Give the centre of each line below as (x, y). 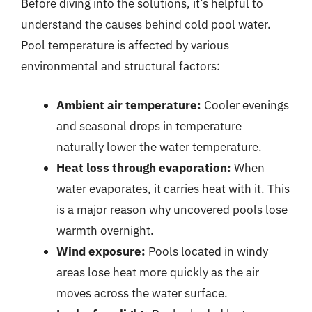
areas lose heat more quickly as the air (158, 272)
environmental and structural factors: (120, 66)
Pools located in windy (207, 251)
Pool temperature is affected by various (125, 45)
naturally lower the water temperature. (159, 147)
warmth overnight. (105, 230)
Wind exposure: (101, 251)
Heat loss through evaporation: (144, 167)
